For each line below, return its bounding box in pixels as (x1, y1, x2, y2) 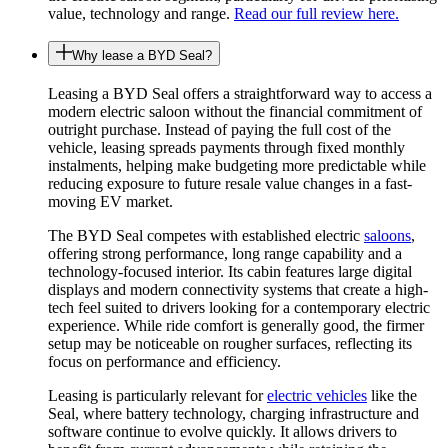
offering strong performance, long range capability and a (48, 245, 402, 263)
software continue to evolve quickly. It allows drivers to (48, 423, 397, 441)
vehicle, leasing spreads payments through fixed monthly (48, 139, 405, 157)
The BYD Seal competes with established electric (48, 227, 364, 245)
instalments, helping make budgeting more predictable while (48, 157, 426, 175)
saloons (364, 227, 411, 245)
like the (367, 387, 417, 405)
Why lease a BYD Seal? (72, 48, 212, 64)
